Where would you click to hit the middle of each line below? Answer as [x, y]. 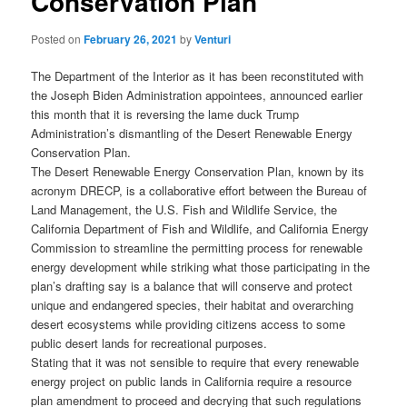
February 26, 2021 [131, 40]
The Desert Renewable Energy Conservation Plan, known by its [198, 172]
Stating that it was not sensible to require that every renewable [195, 362]
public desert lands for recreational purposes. [149, 343]
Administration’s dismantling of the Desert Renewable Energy [192, 134]
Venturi [213, 40]
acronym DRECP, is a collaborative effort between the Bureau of [199, 191]
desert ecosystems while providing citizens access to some [189, 324]
